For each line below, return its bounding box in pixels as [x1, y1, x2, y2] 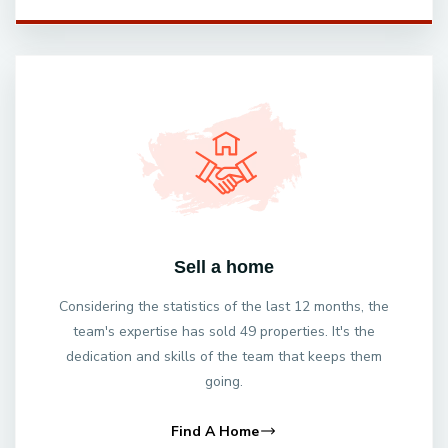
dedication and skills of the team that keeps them [66, 346, 382, 366]
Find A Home [171, 421, 259, 441]
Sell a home [174, 256, 274, 277]
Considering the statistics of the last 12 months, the [59, 296, 389, 316]
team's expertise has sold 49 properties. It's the [73, 321, 375, 341]
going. [205, 371, 243, 391]
